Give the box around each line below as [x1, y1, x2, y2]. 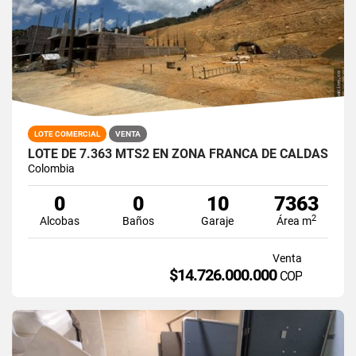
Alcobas [39, 214, 79, 227]
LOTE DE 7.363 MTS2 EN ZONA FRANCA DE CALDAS [28, 145, 328, 161]
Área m [277, 214, 312, 227]
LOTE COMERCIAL [34, 129, 100, 138]
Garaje [201, 214, 234, 227]
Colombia [28, 161, 75, 175]
